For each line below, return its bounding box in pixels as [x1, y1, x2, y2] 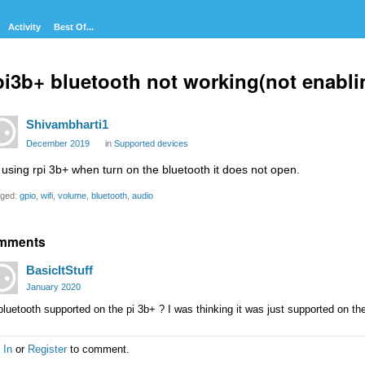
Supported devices [114, 139, 188, 149]
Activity [8, 22, 41, 32]
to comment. [67, 343, 130, 356]
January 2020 [26, 281, 81, 292]
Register [28, 343, 67, 356]
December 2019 [26, 139, 90, 149]
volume [58, 190, 86, 200]
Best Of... [54, 22, 94, 32]
